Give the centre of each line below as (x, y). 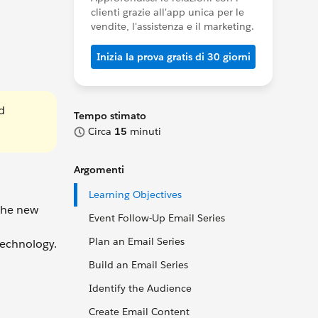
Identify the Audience (140, 288)
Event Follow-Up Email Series (157, 218)
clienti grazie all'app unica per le (168, 12)
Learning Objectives (135, 194)
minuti (144, 131)
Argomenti (99, 170)
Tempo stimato (110, 116)
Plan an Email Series (137, 241)
